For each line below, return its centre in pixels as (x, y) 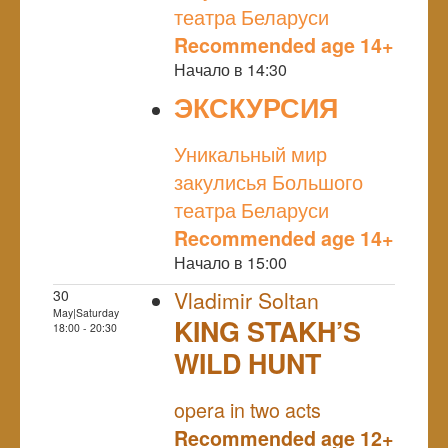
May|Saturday (86, 312)
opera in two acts (247, 409)
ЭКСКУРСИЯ (256, 106)
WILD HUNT (247, 362)
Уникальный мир (250, 153)
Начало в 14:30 (230, 69)
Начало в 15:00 (230, 262)
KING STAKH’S (267, 330)
